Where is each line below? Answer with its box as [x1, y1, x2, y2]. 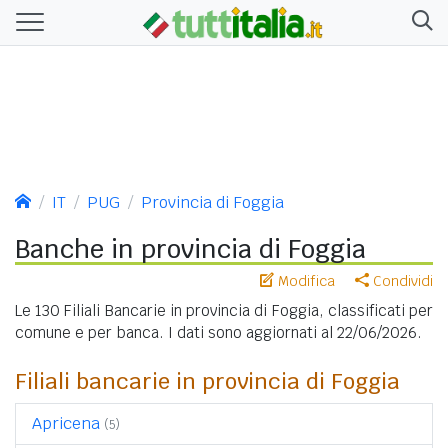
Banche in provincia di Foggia [15, 232, 366, 265]
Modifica [274, 271, 335, 290]
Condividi [369, 271, 433, 290]
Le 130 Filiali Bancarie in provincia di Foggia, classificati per [15, 300, 433, 320]
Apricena [32, 412, 100, 434]
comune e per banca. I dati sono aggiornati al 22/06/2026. [15, 322, 422, 342]
